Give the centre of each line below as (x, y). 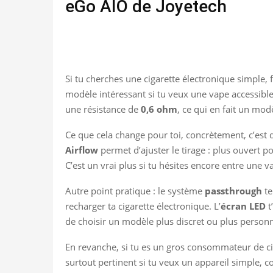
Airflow (82, 150)
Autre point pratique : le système (135, 190)
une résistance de (103, 109)
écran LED (243, 206)
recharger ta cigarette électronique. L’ (143, 206)
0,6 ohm (159, 109)
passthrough (233, 190)
